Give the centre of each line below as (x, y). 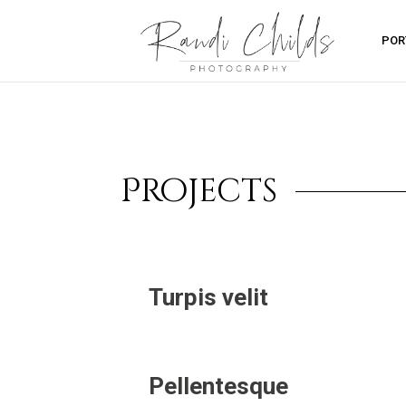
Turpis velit (208, 297)
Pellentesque (218, 386)
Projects (199, 191)
